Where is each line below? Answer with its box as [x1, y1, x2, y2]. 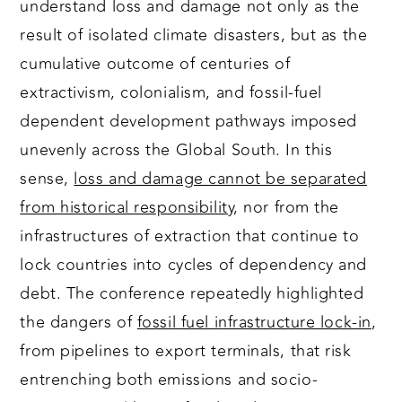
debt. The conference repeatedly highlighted [20, 281, 364, 307]
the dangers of [20, 310, 137, 336]
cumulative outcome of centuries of [20, 51, 291, 77]
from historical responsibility [20, 195, 234, 221]
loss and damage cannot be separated [74, 166, 367, 192]
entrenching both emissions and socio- [20, 367, 319, 393]
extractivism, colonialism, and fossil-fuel [20, 80, 322, 106]
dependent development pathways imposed [20, 109, 357, 135]
